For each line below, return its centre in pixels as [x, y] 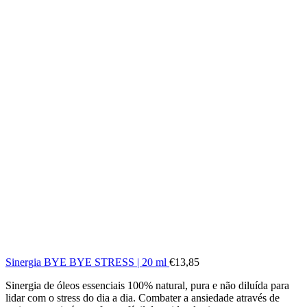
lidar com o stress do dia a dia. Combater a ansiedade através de [143, 297]
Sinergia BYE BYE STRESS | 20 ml [87, 262]
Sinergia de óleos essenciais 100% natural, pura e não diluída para [147, 285]
